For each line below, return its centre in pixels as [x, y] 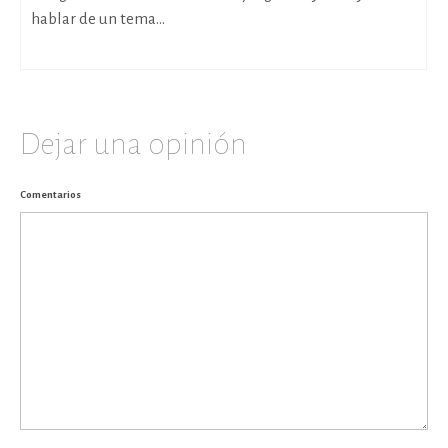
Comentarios [50, 194]
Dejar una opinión [133, 144]
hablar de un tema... [98, 18]
